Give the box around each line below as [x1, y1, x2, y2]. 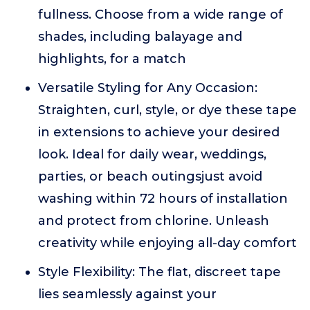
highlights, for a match [38, 51, 186, 66]
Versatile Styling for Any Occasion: [38, 80, 257, 95]
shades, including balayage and [38, 29, 242, 44]
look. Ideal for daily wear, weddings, [38, 147, 266, 162]
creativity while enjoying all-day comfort [38, 235, 297, 250]
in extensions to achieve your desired [38, 125, 280, 140]
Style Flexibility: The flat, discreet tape [38, 264, 281, 280]
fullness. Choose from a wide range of [38, 7, 283, 22]
